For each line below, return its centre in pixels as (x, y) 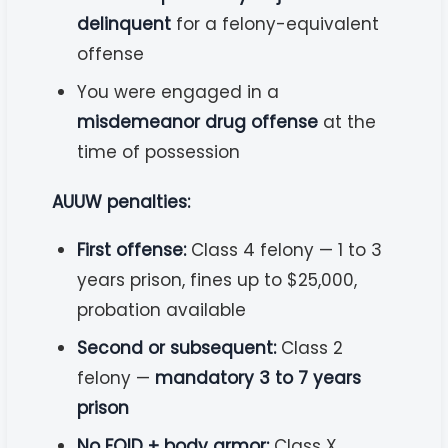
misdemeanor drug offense (198, 121)
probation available (162, 309)
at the (347, 121)
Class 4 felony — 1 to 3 (284, 249)
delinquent (124, 23)
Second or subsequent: (177, 347)
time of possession (159, 151)
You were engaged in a (178, 91)
